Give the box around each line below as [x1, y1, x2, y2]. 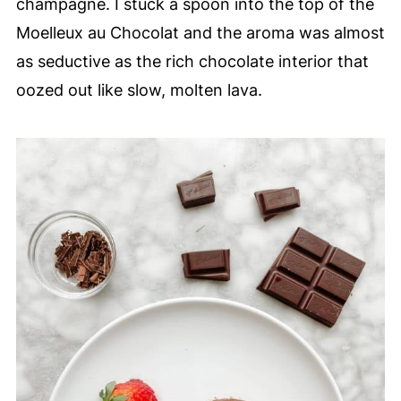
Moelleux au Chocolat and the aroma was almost [15, 22, 385, 42]
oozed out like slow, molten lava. [15, 80, 262, 99]
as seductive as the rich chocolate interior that [15, 51, 369, 71]
